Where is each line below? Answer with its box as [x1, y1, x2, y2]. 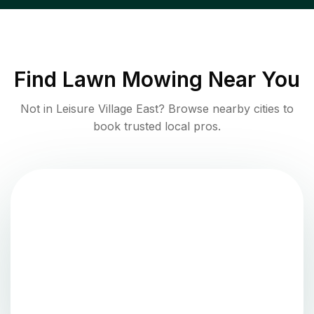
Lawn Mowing [62, 66, 203, 92]
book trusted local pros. [93, 118, 221, 133]
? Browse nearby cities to [158, 101, 294, 116]
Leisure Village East [56, 101, 158, 116]
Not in [20, 101, 56, 116]
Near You [203, 66, 300, 92]
